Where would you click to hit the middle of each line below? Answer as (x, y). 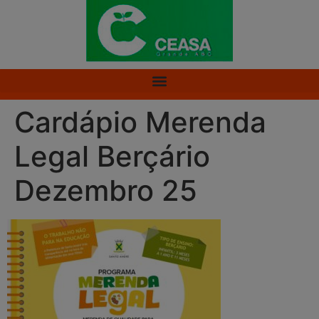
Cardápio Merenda (140, 122)
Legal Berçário (112, 157)
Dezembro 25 (106, 191)
